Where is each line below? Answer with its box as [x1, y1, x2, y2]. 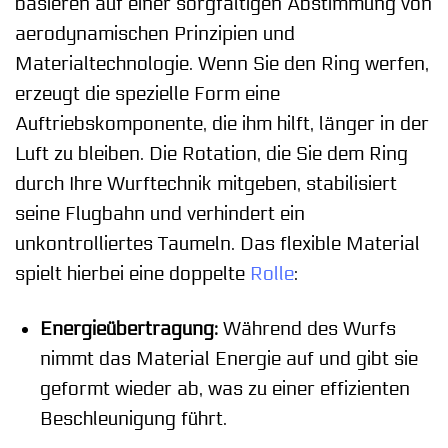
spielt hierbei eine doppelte [15, 262, 250, 285]
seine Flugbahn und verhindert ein [15, 202, 305, 225]
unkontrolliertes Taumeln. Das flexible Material [15, 232, 420, 255]
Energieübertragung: [39, 317, 218, 340]
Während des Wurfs [217, 317, 396, 340]
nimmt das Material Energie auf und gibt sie [39, 347, 418, 370]
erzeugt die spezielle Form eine [15, 82, 280, 105]
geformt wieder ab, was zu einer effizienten [39, 377, 410, 400]
